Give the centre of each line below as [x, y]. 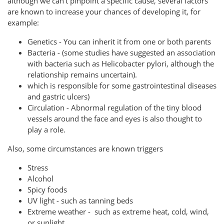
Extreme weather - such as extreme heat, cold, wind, [118, 212]
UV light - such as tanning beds [80, 201]
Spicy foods [47, 190]
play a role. [46, 130]
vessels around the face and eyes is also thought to [115, 119]
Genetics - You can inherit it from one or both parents [119, 42]
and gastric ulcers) [58, 97]
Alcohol [40, 179]
